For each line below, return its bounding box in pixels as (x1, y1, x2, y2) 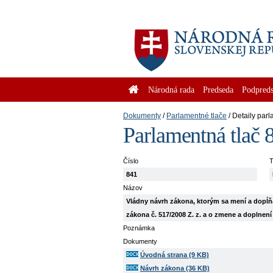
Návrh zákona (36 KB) (140, 264, 210, 272)
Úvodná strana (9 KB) (140, 251, 209, 258)
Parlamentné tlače (166, 112, 227, 120)
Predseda (203, 85, 233, 94)
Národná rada (148, 85, 194, 94)
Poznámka (123, 224, 155, 232)
